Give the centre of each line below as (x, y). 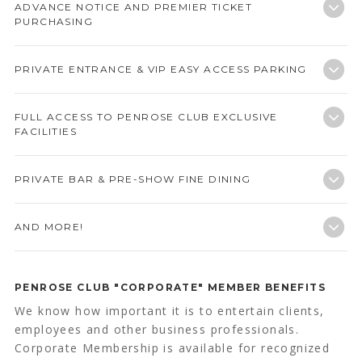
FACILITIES (45, 132)
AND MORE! (49, 227)
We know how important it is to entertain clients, (169, 311)
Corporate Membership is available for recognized (172, 348)
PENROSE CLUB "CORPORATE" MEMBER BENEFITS (170, 288)
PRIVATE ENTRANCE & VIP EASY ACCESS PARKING (160, 69)
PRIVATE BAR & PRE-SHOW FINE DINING (133, 179)
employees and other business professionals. (157, 330)
